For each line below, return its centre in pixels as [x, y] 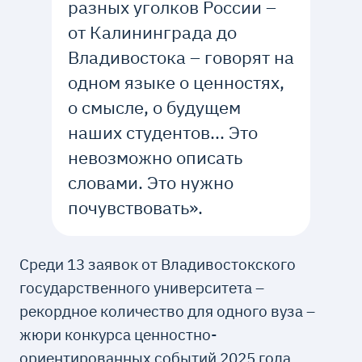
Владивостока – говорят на [181, 58]
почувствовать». [135, 208]
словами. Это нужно [150, 183]
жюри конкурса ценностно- [119, 334]
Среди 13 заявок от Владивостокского [158, 263]
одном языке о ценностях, [176, 83]
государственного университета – [142, 287]
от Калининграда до [152, 33]
